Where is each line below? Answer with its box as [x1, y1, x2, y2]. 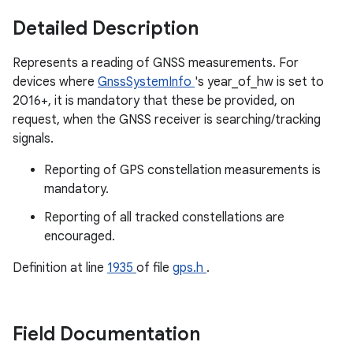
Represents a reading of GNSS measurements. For [13, 55, 299, 71]
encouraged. [44, 229, 115, 244]
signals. [13, 131, 54, 147]
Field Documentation [13, 322, 205, 346]
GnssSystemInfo [98, 74, 195, 90]
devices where [13, 74, 98, 90]
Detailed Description [13, 17, 203, 40]
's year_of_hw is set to [195, 74, 324, 90]
